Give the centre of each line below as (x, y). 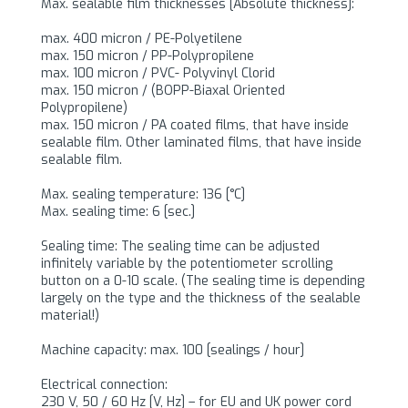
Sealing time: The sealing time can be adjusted (180, 247)
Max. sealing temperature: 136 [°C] (143, 195)
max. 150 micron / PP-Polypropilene (147, 56)
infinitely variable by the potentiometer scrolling (186, 264)
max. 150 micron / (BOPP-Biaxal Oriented (163, 91)
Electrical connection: (104, 385)
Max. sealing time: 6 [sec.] (117, 212)
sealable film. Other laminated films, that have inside (201, 143)
